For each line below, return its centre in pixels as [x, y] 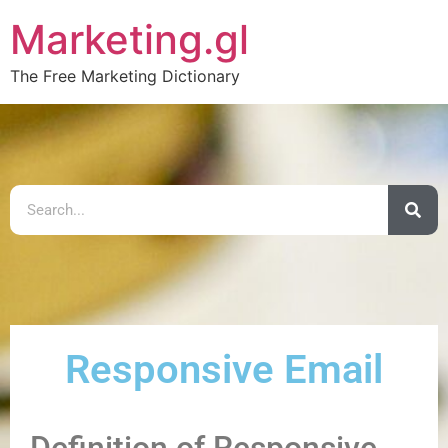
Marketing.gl [129, 39]
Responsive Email [224, 369]
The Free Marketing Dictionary [125, 76]
